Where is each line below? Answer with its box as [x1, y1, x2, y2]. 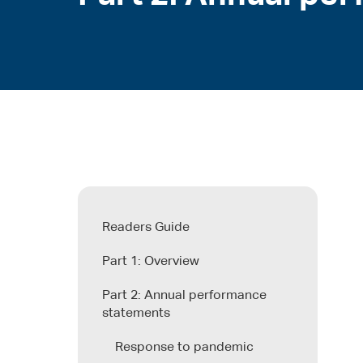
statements [102, 306, 170, 320]
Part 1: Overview [102, 254, 199, 268]
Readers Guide [102, 220, 190, 234]
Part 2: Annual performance [102, 288, 267, 302]
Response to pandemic [115, 340, 254, 354]
